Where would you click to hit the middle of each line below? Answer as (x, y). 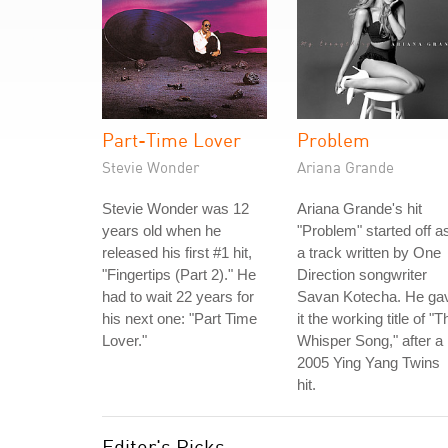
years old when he (161, 230)
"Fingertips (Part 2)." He (179, 274)
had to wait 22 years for (178, 296)
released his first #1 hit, (177, 252)
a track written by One (369, 252)
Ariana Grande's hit (359, 208)
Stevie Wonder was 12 (175, 208)
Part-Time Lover (171, 139)
